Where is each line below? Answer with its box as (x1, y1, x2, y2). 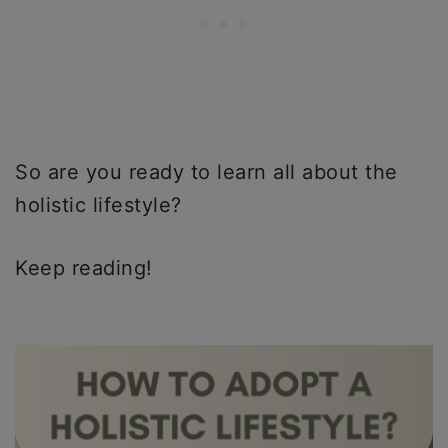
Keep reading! (15, 256, 153, 280)
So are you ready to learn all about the (15, 160, 398, 184)
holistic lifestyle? (15, 193, 182, 217)
